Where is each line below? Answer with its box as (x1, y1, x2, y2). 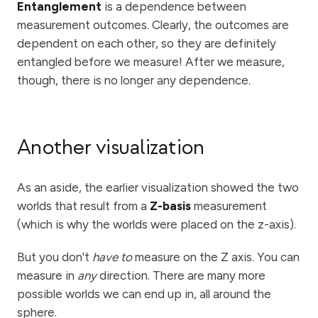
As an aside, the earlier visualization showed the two (17, 180, 299, 194)
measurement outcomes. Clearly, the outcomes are (17, 18, 289, 32)
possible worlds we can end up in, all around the (17, 287, 271, 301)
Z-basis (150, 199, 191, 213)
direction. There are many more (97, 268, 265, 283)
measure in (17, 268, 77, 283)
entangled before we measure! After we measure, (17, 55, 285, 69)
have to (92, 250, 132, 264)
